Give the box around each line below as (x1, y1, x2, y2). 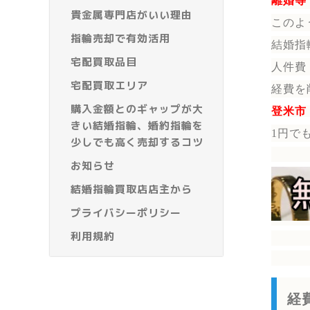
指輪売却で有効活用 (71, 31, 170, 46)
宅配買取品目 (71, 55, 137, 70)
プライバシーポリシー (71, 206, 181, 221)
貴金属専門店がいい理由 (71, 8, 192, 23)
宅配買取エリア (71, 78, 148, 93)
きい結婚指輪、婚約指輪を (71, 118, 203, 134)
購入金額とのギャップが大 (71, 102, 203, 117)
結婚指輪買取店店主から (71, 182, 192, 197)
